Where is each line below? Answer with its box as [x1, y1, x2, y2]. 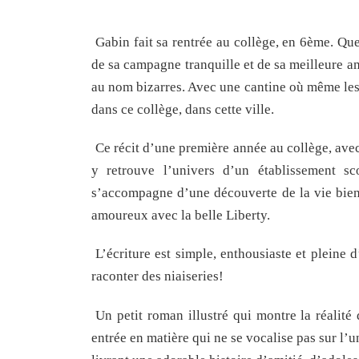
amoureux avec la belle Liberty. [91, 208, 270, 223]
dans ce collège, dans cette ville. [91, 101, 274, 117]
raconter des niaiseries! [91, 268, 224, 284]
